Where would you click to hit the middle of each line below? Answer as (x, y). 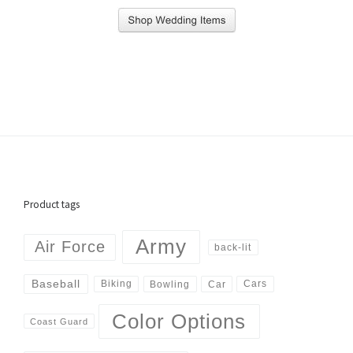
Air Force (70, 247)
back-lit (233, 247)
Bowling (170, 284)
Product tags (52, 204)
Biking (116, 284)
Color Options (179, 321)
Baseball (56, 284)
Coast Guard (59, 321)
